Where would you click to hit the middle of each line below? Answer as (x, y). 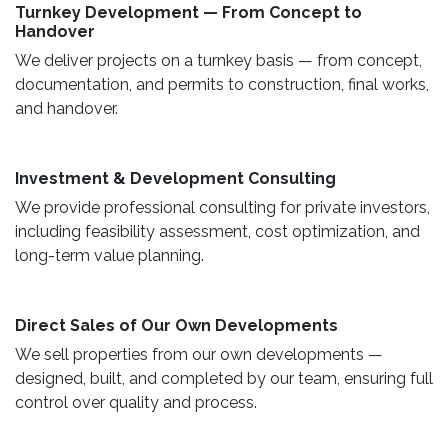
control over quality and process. (138, 402)
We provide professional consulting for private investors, (222, 207)
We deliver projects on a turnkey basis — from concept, (218, 60)
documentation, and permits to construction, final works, (222, 84)
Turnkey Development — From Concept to (188, 12)
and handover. (70, 108)
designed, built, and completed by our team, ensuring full (224, 378)
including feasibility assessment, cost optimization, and (217, 231)
